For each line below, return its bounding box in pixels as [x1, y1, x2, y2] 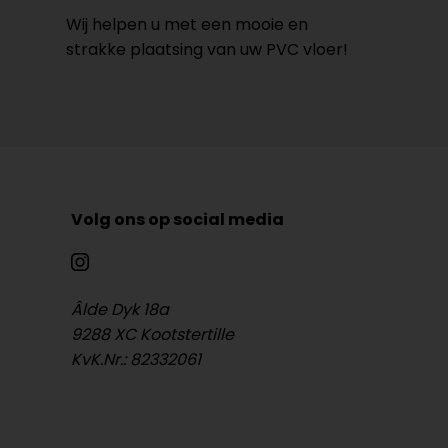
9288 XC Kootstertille [71, 323, 234, 347]
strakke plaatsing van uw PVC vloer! [66, 38, 348, 62]
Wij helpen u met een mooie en [66, 13, 308, 37]
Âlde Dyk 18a [71, 298, 169, 322]
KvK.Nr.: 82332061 [71, 348, 201, 372]
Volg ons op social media [71, 208, 284, 232]
